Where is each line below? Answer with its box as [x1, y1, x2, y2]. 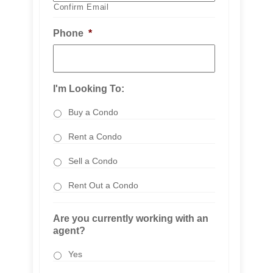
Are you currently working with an [53, 213, 208, 224]
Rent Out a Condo [68, 180, 138, 190]
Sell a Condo [68, 156, 118, 166]
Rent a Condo [68, 132, 122, 141]
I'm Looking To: [53, 83, 124, 94]
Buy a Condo [68, 107, 118, 117]
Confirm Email [54, 2, 109, 12]
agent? [53, 225, 85, 236]
